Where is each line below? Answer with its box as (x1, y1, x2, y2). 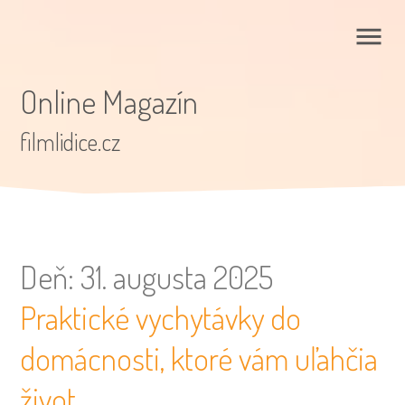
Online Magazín (20, 80, 199, 121)
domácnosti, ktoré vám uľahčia (20, 338, 379, 379)
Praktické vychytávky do (20, 297, 302, 338)
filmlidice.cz (20, 126, 121, 156)
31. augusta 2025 (80, 257, 274, 297)
